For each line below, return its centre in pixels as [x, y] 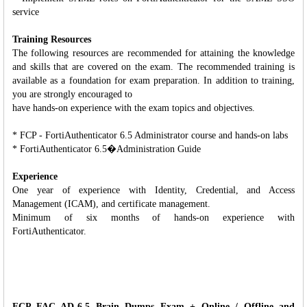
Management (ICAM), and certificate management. [111, 204]
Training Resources [52, 39]
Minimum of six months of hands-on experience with [153, 217]
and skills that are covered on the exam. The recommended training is [153, 66]
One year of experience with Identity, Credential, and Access [153, 190]
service [26, 12]
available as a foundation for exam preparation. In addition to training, [153, 80]
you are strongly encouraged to [72, 94]
